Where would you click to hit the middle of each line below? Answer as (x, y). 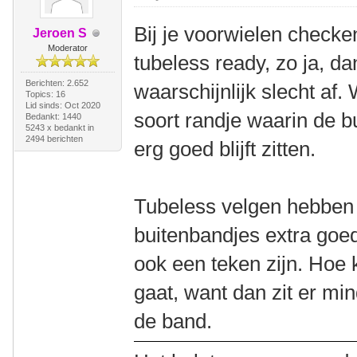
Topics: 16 (45, 94)
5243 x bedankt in (59, 127)
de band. (173, 321)
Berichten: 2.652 (57, 83)
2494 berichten (54, 139)
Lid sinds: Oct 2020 (63, 105)
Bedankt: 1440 (53, 116)
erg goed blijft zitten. (225, 149)
